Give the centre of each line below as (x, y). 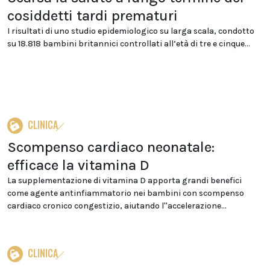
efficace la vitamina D (78, 165)
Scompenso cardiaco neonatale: (111, 147)
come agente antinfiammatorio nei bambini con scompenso (126, 193)
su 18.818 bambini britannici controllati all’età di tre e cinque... (129, 44)
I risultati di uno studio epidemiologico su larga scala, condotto (131, 31)
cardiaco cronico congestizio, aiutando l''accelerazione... (117, 206)
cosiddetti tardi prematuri (93, 16)
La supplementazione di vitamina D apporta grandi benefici (124, 181)
